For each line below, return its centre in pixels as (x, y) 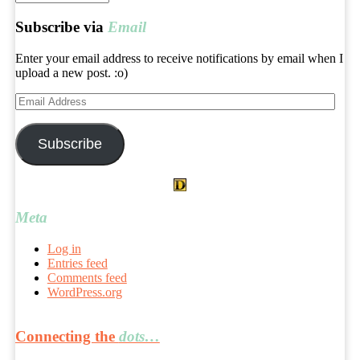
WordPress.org (84, 292)
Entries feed (77, 264)
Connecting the (67, 336)
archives (35, 9)
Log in (64, 249)
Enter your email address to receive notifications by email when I (179, 58)
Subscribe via (61, 27)
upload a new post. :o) (71, 72)
